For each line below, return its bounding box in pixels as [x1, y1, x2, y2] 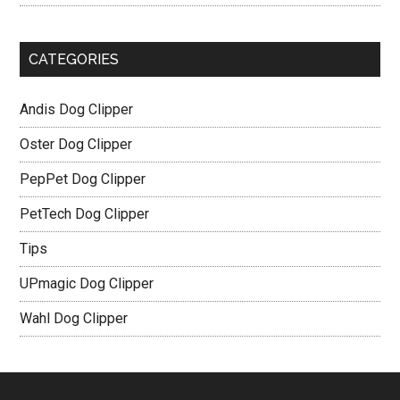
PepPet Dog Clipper [20, 171, 146, 187]
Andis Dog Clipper [20, 101, 134, 118]
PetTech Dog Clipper [20, 205, 150, 222]
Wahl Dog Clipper [20, 310, 129, 327]
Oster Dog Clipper [20, 136, 133, 153]
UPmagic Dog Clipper [20, 275, 154, 292]
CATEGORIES [29, 51, 120, 68]
